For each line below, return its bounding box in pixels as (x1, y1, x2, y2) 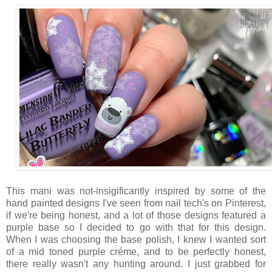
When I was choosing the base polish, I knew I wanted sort (6, 234, 266, 245)
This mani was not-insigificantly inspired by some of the (6, 185, 266, 196)
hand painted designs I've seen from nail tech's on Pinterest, (6, 197, 266, 208)
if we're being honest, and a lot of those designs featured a (6, 209, 266, 220)
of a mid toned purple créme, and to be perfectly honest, (6, 246, 266, 257)
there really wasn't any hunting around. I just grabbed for (6, 258, 266, 269)
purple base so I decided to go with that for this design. (6, 222, 266, 233)
